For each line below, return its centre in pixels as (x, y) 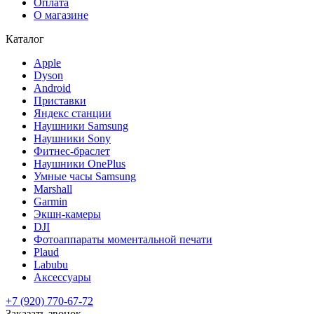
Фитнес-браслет (72, 151)
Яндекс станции (73, 113)
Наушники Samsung (81, 125)
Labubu (51, 264)
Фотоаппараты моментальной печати (123, 239)
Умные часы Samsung (85, 176)
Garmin (50, 201)
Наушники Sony (72, 138)
